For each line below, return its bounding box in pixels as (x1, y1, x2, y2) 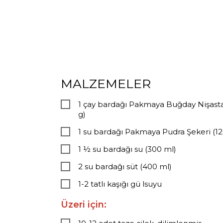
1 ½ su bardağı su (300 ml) (78, 144, 176, 154)
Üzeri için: (61, 199, 107, 211)
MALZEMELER (61, 76, 151, 92)
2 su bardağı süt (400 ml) (78, 162, 172, 172)
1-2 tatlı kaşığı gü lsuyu (78, 179, 162, 189)
